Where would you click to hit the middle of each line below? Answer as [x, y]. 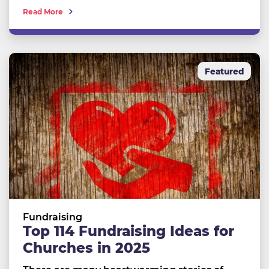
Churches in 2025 [86, 248]
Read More [43, 11]
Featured [224, 71]
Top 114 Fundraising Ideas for [128, 231]
